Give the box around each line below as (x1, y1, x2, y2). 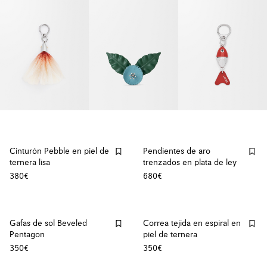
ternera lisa (10, 159, 50, 167)
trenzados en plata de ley (143, 159, 237, 167)
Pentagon (10, 231, 45, 240)
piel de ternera (143, 231, 197, 240)
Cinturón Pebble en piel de (10, 147, 109, 156)
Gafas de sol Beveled (10, 219, 87, 228)
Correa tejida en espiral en (143, 219, 241, 228)
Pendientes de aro (143, 147, 210, 156)
